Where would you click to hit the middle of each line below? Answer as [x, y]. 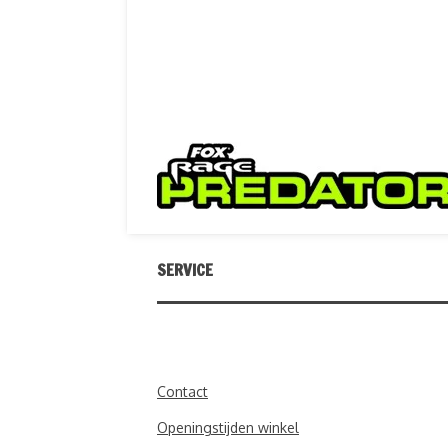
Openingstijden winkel [228, 427]
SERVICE [185, 269]
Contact [182, 391]
